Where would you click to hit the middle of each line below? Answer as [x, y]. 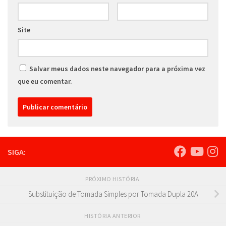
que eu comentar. [45, 81]
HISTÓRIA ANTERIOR [113, 215]
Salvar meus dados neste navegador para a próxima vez [117, 68]
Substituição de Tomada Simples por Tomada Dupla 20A [113, 194]
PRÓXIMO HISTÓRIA [113, 179]
